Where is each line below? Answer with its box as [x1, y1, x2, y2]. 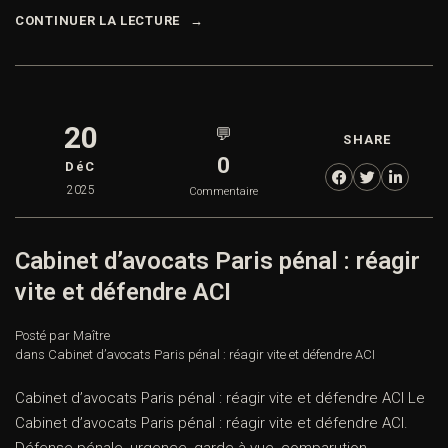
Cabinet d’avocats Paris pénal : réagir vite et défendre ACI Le [15, 389, 425, 408]
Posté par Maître [15, 328, 110, 344]
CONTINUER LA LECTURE [15, 13, 180, 29]
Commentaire [189, 185, 259, 199]
